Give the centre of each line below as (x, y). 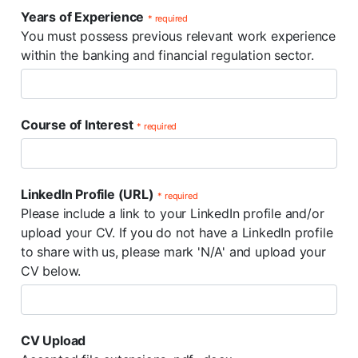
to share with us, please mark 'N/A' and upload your (173, 252)
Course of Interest (77, 125)
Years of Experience (83, 17)
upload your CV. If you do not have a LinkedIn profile (177, 233)
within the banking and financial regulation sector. (167, 55)
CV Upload (54, 340)
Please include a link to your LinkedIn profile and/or (173, 213)
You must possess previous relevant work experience (178, 36)
